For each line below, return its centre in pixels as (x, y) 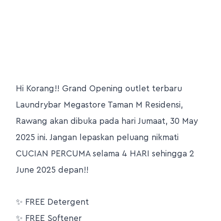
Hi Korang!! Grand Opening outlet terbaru (99, 89)
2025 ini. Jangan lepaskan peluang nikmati (97, 138)
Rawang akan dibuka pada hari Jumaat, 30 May (107, 121)
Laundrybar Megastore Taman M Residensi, (99, 105)
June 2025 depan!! (52, 170)
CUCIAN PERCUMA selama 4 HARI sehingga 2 (105, 154)
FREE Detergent (56, 202)
